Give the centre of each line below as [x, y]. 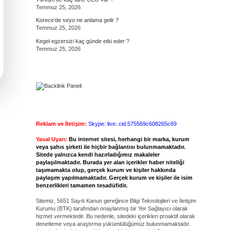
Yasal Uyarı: [51, 139]
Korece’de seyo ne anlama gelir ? [77, 20]
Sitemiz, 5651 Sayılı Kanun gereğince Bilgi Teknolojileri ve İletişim [116, 201]
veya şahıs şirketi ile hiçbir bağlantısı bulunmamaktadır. [110, 147]
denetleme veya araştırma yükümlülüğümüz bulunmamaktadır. [113, 224]
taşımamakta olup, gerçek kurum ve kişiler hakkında [106, 170]
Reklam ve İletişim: [61, 124]
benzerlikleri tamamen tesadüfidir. [81, 185]
